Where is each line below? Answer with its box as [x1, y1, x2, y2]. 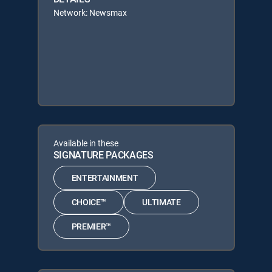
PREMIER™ [71, 220, 111, 232]
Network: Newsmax [53, 6, 127, 18]
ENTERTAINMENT [71, 172, 138, 183]
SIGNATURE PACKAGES [53, 148, 154, 161]
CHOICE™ [71, 196, 106, 208]
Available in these [53, 137, 118, 149]
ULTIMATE [142, 196, 181, 208]
